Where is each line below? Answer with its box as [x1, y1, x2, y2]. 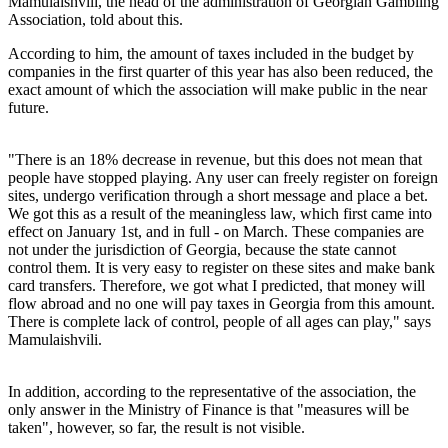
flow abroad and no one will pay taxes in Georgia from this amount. [8, 295, 435, 313]
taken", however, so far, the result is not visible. [8, 419, 305, 437]
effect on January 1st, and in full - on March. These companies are [8, 223, 424, 241]
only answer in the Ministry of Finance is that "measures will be [8, 401, 409, 419]
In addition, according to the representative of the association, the [8, 383, 416, 401]
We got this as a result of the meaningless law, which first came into [8, 205, 432, 223]
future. [8, 99, 49, 117]
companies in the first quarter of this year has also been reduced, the [8, 63, 433, 81]
